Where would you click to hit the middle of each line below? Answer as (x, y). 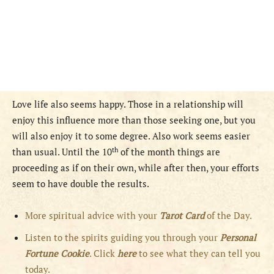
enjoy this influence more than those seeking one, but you (134, 120)
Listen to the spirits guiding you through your (123, 238)
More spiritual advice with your (92, 216)
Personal (238, 238)
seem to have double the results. (81, 184)
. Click (103, 254)
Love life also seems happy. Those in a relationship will (128, 104)
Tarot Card (183, 216)
